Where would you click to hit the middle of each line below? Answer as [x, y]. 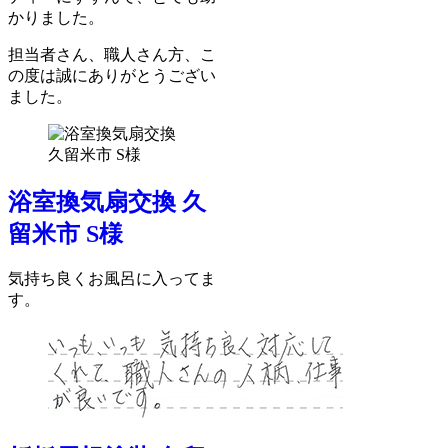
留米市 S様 [65, 233]
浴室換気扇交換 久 [107, 201]
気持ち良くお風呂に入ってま [112, 279]
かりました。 [56, 17]
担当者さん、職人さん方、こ [112, 54]
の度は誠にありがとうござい [112, 75]
